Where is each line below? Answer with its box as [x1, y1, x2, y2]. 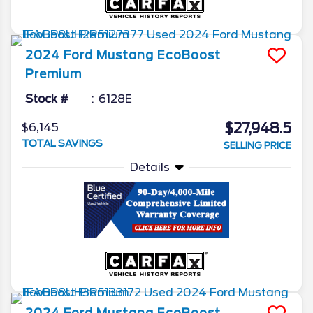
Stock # [25, 92, 68, 105]
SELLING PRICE [224, 140, 291, 151]
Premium [25, 66, 82, 81]
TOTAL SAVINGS [22, 137, 103, 149]
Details [129, 160, 170, 174]
